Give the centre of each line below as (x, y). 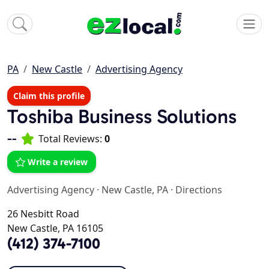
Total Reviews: (71, 139)
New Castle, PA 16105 (55, 228)
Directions (199, 190)
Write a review (58, 162)
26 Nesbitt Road (43, 214)
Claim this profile (49, 96)
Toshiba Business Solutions (122, 116)
